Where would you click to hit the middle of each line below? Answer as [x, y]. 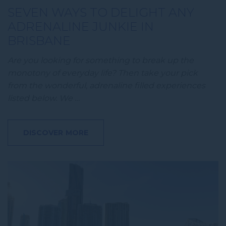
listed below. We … [44, 98]
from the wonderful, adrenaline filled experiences [106, 85]
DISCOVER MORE [56, 132]
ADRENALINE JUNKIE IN [81, 26]
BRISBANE [39, 40]
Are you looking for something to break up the [101, 60]
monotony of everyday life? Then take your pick [103, 73]
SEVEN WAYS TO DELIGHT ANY [101, 12]
